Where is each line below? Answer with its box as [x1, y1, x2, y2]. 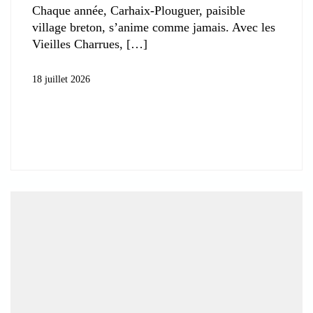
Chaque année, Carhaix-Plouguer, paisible [32, 3, 245, 18]
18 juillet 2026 [32, 74, 90, 85]
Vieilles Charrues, [32, 37, 123, 52]
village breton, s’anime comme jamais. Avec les [32, 20, 275, 35]
